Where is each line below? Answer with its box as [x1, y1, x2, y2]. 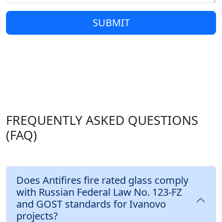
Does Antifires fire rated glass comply [16, 173, 188, 187]
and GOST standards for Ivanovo [16, 197, 166, 211]
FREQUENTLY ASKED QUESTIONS [6, 111, 198, 129]
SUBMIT [92, 16, 130, 30]
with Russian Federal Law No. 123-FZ [16, 185, 182, 199]
